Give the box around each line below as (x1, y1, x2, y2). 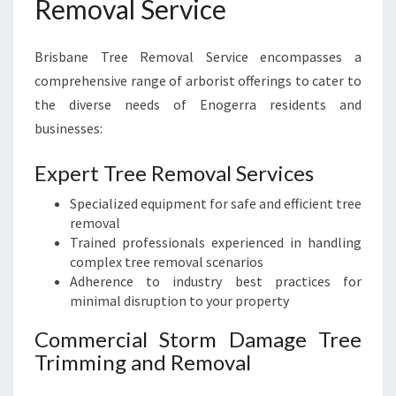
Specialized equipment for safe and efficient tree (70, 194, 362, 212)
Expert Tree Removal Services (34, 160, 314, 186)
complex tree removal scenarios (70, 253, 263, 270)
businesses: (34, 119, 103, 137)
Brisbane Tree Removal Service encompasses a (34, 48, 362, 65)
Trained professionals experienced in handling (70, 233, 362, 251)
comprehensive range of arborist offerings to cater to (34, 72, 362, 89)
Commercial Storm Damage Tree (34, 326, 362, 352)
